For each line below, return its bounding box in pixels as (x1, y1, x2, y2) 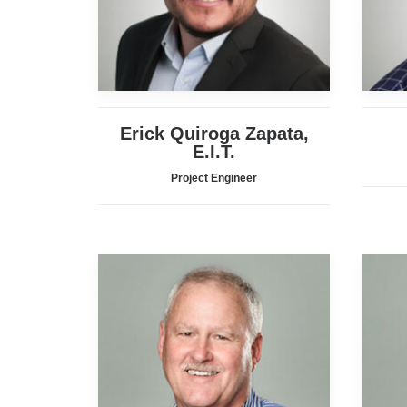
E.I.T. (193, 142, 235, 162)
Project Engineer (171, 172, 257, 184)
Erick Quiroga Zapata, (119, 124, 309, 144)
